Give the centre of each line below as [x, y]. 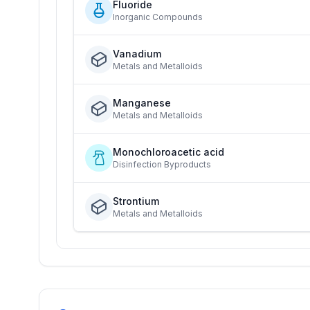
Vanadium [137, 54]
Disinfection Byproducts [162, 164]
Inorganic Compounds [158, 17]
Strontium [136, 201]
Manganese [142, 103]
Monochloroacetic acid [168, 152]
